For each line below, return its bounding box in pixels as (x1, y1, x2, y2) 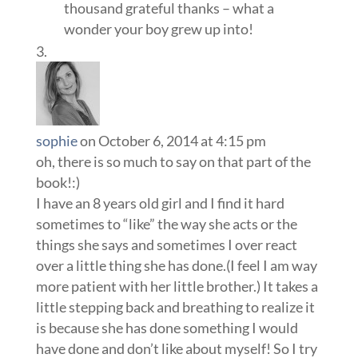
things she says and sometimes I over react (35, 235, 297, 253)
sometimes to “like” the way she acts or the (35, 214, 297, 233)
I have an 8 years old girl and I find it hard (35, 193, 284, 212)
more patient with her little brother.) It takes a (35, 276, 318, 295)
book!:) (35, 173, 80, 191)
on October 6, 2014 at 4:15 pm (79, 131, 266, 149)
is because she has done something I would (35, 318, 298, 336)
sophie (35, 131, 78, 149)
